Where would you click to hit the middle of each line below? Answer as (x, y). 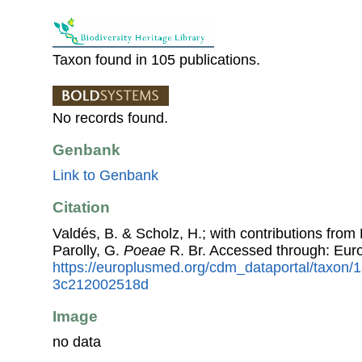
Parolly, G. (88, 250)
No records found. (110, 118)
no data (77, 342)
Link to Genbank (105, 176)
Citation (81, 208)
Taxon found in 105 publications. (156, 59)
